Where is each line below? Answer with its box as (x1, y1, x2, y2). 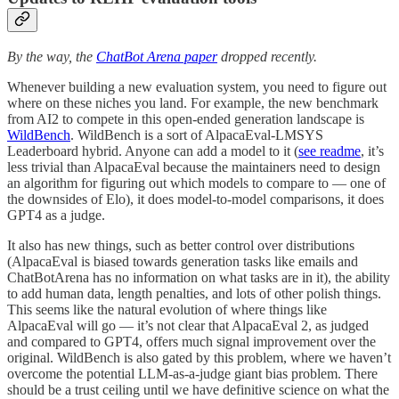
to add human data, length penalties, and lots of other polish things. (7, 285, 381, 301)
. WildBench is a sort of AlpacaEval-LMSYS (70, 126, 323, 142)
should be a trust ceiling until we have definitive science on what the (7, 381, 389, 397)
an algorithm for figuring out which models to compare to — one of (7, 175, 386, 191)
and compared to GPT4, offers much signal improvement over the (7, 333, 376, 349)
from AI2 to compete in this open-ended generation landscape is (7, 110, 364, 126)
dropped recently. (217, 48, 317, 64)
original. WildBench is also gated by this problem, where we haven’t (7, 349, 391, 365)
